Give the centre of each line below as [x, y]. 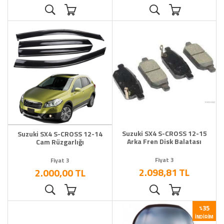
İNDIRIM [204, 217]
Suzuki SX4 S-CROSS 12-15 [164, 133]
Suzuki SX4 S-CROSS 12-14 [60, 134]
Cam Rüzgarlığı [60, 142]
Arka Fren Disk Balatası [164, 141]
